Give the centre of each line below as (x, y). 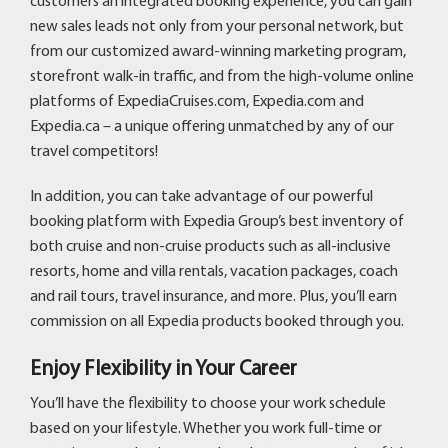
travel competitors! (94, 151)
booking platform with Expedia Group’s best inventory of (217, 221)
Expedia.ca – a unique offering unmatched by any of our (212, 126)
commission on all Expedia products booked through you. (218, 321)
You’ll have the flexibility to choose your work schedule (208, 403)
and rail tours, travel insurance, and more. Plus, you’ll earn (213, 296)
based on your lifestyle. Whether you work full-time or (206, 428)
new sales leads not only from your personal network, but (217, 26)
